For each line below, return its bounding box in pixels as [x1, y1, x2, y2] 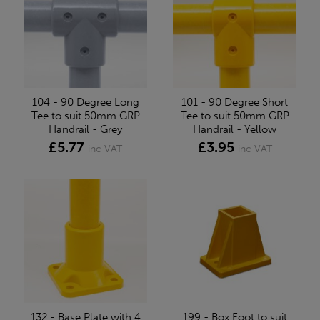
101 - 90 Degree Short [181, 95, 288, 109]
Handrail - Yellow [193, 122, 276, 136]
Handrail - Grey [49, 122, 122, 136]
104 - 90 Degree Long [31, 95, 139, 109]
